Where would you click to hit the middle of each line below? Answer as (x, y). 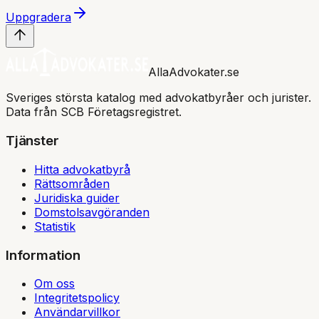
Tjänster (32, 141)
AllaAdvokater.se (194, 72)
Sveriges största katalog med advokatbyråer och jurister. (158, 98)
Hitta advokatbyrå (82, 169)
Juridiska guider (77, 198)
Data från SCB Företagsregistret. (94, 112)
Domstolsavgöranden (92, 212)
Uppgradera (38, 17)
